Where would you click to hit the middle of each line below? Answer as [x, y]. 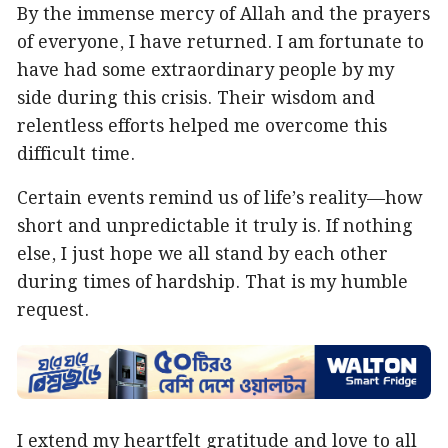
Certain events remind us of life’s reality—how [219, 199]
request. [53, 311]
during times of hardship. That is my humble [212, 283]
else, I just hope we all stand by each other [202, 255]
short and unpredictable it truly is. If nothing [215, 227]
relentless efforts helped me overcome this [202, 127]
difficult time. [76, 155]
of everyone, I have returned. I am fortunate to [220, 43]
